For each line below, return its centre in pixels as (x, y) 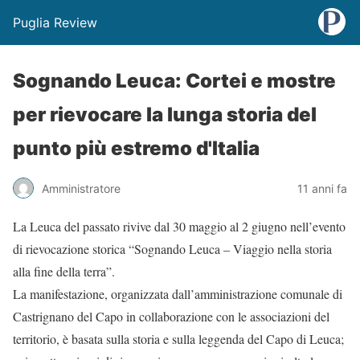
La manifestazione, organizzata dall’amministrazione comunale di (178, 294)
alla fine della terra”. (64, 271)
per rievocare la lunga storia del (165, 115)
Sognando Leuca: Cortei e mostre (174, 81)
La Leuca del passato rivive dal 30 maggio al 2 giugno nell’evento (179, 226)
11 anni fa (322, 188)
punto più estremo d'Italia (136, 148)
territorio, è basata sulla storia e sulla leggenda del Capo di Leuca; (178, 339)
